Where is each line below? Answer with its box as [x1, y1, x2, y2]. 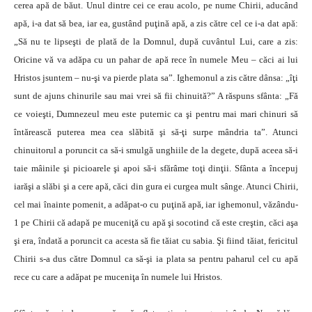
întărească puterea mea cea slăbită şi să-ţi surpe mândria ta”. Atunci [14, 127, 298, 137]
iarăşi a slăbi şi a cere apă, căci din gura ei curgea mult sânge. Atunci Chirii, [14, 181, 298, 192]
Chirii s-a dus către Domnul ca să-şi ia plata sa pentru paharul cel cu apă [14, 253, 298, 264]
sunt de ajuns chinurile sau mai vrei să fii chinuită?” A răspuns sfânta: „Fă [14, 91, 298, 101]
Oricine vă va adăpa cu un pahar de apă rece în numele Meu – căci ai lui [14, 54, 298, 65]
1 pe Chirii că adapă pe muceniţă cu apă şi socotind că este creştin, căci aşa [14, 217, 298, 228]
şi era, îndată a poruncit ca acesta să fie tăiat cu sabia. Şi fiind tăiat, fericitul [14, 235, 298, 246]
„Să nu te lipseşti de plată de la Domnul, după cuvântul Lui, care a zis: [14, 36, 298, 47]
